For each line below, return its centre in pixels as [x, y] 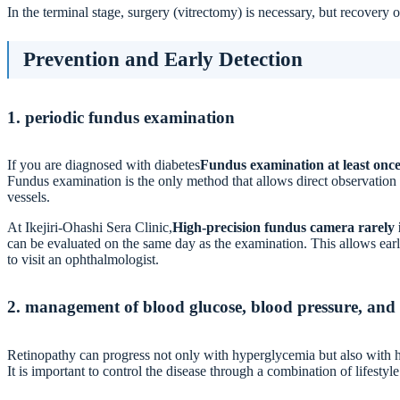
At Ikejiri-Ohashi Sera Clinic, [90, 228]
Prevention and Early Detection [163, 59]
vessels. [29, 197]
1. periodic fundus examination [121, 117]
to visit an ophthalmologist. [83, 260]
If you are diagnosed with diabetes [104, 165]
